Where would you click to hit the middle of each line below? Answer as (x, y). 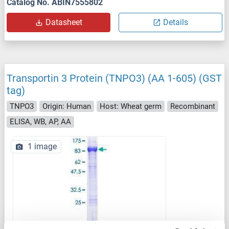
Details (176, 22)
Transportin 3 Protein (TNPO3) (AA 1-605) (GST (114, 78)
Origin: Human (67, 106)
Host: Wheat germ (131, 106)
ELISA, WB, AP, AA (40, 122)
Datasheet (64, 22)
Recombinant (193, 106)
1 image (42, 146)
